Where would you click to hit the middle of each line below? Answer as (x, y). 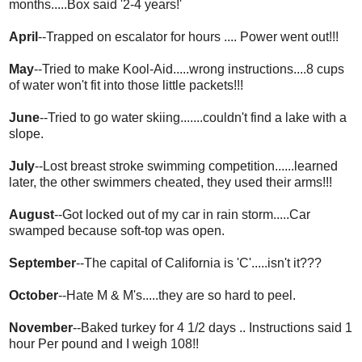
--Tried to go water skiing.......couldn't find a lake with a (193, 117)
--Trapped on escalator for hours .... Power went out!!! (188, 36)
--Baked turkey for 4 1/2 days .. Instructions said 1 (213, 327)
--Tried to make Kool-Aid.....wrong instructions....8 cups (189, 69)
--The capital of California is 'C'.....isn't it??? (199, 263)
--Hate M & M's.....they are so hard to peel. (177, 295)
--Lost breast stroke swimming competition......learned (186, 166)
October (34, 295)
